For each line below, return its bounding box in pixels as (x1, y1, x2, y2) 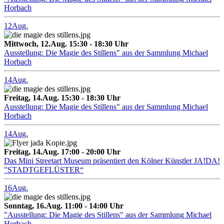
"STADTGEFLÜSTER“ (4, 165, 83, 174)
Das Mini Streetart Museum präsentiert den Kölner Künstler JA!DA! (4, 156, 220, 165)
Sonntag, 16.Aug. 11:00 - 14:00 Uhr (4, 201, 123, 210)
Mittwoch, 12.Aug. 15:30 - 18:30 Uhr (4, 39, 128, 48)
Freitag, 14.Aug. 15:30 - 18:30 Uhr (4, 93, 120, 102)
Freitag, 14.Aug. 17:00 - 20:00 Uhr (4, 147, 120, 156)
